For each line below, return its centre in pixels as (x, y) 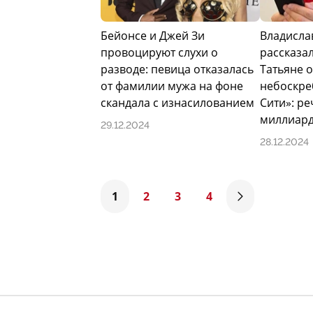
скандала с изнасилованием (177, 103)
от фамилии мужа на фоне (172, 86)
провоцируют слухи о (159, 53)
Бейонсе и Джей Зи (153, 36)
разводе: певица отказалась (177, 70)
